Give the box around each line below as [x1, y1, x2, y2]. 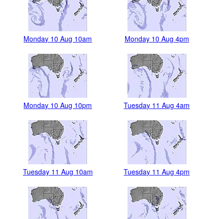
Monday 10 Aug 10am [23, 34, 92, 44]
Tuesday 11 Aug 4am [124, 100, 190, 110]
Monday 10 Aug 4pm [124, 34, 189, 44]
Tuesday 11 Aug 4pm [124, 167, 190, 177]
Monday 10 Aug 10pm [23, 100, 92, 110]
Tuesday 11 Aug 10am [22, 167, 93, 177]
